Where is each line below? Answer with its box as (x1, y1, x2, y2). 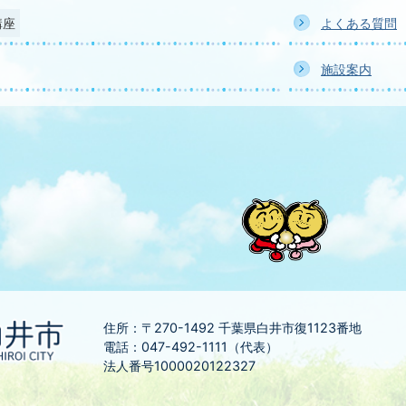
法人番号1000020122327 (103, 358, 256, 374)
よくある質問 (321, 15, 397, 31)
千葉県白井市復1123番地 (218, 320, 362, 336)
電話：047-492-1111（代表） (103, 339, 278, 355)
